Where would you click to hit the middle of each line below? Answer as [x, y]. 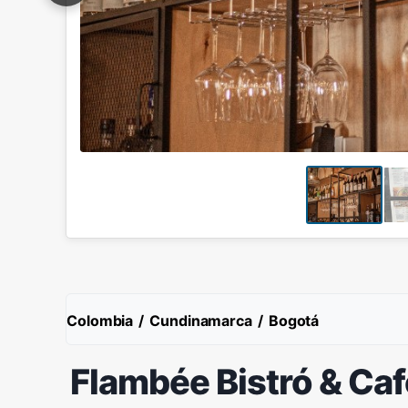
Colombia [100, 321]
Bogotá [294, 321]
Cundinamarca [201, 321]
